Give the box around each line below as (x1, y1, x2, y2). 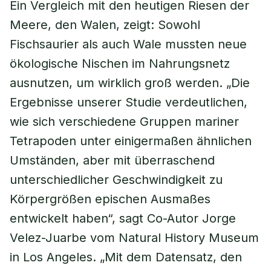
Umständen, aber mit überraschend (10, 153, 215, 168)
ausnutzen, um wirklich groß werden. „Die (10, 76, 250, 90)
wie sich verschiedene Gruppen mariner (10, 114, 239, 129)
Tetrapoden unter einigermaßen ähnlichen (10, 134, 252, 148)
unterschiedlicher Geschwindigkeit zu (10, 172, 223, 187)
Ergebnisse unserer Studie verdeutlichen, (10, 95, 247, 109)
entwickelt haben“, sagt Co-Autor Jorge (10, 211, 236, 226)
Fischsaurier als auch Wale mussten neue (10, 37, 247, 51)
